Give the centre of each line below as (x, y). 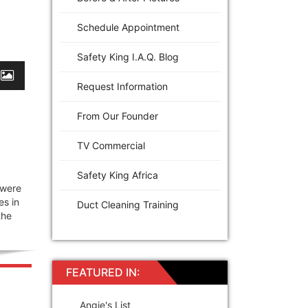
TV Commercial (111, 145)
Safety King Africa (118, 175)
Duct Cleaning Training (128, 204)
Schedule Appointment (128, 27)
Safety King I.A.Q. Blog (128, 56)
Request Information (122, 86)
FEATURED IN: (103, 272)
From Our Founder (118, 115)
